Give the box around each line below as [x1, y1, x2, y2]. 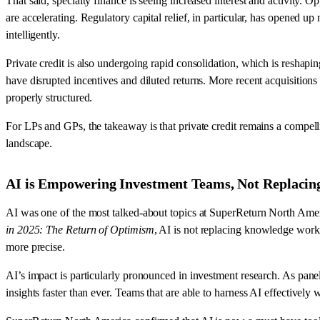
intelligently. [6, 28, 60, 41]
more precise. [6, 240, 65, 253]
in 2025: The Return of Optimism [6, 223, 154, 236]
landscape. [6, 136, 53, 149]
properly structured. [6, 91, 93, 104]
